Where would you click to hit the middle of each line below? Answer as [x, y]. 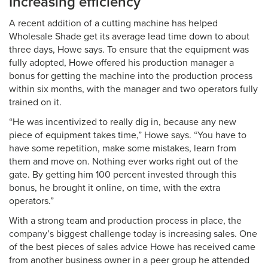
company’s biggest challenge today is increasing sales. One [133, 234]
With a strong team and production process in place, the [125, 221]
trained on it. [36, 102]
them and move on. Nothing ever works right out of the [124, 162]
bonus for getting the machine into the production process [131, 76]
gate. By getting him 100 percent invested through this [123, 175]
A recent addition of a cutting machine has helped [113, 23]
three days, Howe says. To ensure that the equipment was [129, 50]
